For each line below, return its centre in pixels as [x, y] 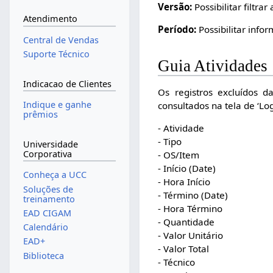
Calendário [45, 227]
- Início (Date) [187, 168]
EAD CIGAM [47, 213]
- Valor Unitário [191, 236]
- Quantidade [186, 222]
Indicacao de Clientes [67, 83]
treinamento [49, 199]
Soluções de [48, 189]
